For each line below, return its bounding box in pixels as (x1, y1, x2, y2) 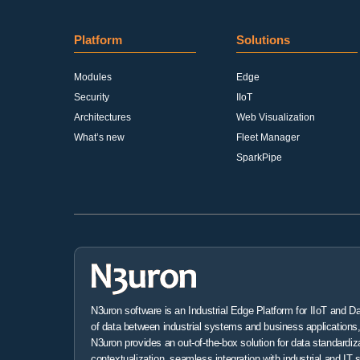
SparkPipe (235, 152, 282, 163)
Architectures (74, 112, 131, 123)
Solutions (235, 33, 290, 47)
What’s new (74, 132, 125, 143)
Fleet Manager (235, 132, 300, 143)
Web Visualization (235, 112, 315, 123)
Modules (74, 72, 112, 83)
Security (74, 92, 109, 103)
